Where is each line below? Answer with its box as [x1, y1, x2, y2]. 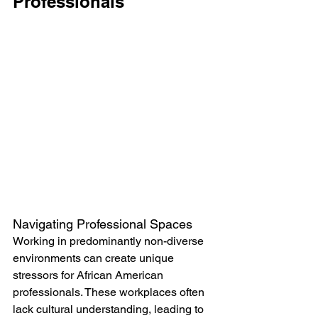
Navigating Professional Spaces [13, 216, 192, 231]
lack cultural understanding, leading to [13, 302, 207, 316]
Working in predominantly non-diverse [13, 234, 207, 248]
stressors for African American [13, 268, 166, 282]
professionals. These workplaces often [13, 285, 207, 299]
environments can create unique [13, 251, 177, 265]
